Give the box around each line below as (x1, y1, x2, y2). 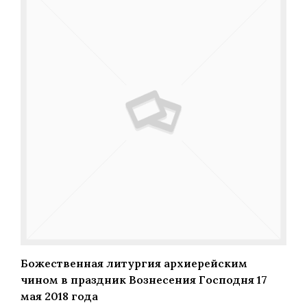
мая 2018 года (21, 289, 98, 304)
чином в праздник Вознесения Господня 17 (21, 273, 267, 287)
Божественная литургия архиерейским (21, 256, 247, 271)
